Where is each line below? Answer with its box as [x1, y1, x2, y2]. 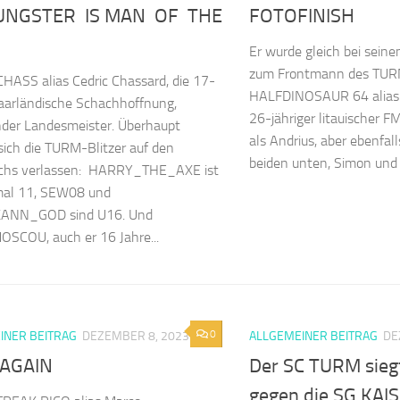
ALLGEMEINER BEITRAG [249, 329, 378, 345]
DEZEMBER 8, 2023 [82, 329, 189, 345]
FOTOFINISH [249, 4, 354, 29]
